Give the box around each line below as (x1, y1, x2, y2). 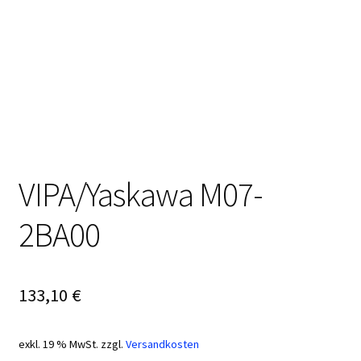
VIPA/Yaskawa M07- (18, 173, 263, 216)
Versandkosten (125, 337, 199, 352)
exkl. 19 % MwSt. (18, 337, 98, 352)
